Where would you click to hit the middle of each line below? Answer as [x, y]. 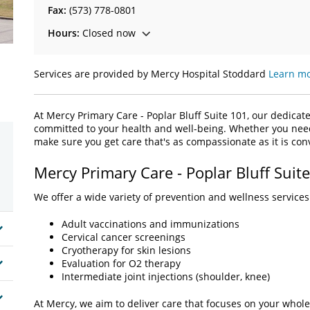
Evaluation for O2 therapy [121, 263]
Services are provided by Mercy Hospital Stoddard [151, 74]
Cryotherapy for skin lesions [126, 250]
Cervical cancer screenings [124, 237]
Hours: [64, 33]
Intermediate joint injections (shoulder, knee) [166, 276]
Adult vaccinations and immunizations [151, 224]
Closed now [108, 33]
